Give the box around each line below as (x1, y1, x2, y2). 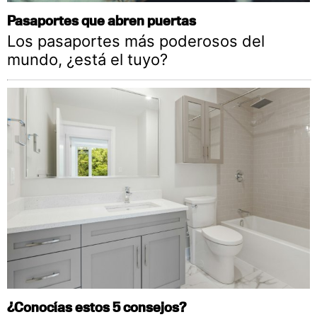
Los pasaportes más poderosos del (7, 31, 265, 50)
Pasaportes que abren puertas (7, 11, 196, 28)
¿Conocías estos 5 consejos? (7, 299, 186, 316)
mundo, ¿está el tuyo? (7, 50, 168, 69)
